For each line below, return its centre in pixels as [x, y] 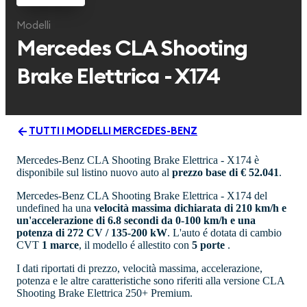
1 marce [60, 245]
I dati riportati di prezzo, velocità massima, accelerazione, [139, 268]
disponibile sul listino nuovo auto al [94, 172]
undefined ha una [55, 208]
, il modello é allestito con [135, 245]
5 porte [208, 245]
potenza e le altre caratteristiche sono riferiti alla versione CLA [150, 280]
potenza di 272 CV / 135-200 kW [92, 232]
